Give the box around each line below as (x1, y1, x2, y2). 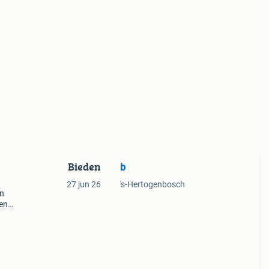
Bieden (67, 159, 101, 175)
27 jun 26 (66, 180, 101, 189)
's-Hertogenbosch (119, 180, 185, 189)
